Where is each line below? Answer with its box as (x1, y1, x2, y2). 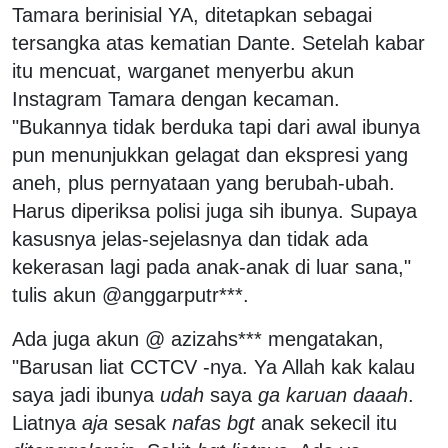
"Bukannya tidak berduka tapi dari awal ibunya (12, 115, 420, 138)
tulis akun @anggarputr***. (12, 283, 249, 306)
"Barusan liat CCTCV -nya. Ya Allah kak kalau (12, 355, 415, 378)
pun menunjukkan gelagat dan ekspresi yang (12, 143, 408, 166)
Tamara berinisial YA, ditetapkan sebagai (12, 3, 372, 26)
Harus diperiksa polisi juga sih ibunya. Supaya (12, 199, 417, 222)
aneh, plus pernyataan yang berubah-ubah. (12, 171, 395, 194)
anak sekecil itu (255, 411, 397, 434)
